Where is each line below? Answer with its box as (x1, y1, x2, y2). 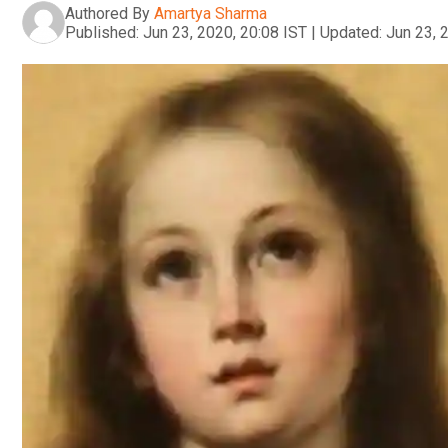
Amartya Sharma (154, 3, 267, 23)
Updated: (320, 22, 382, 42)
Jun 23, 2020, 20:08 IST (143, 22, 307, 42)
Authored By (65, 3, 150, 23)
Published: (65, 22, 139, 42)
